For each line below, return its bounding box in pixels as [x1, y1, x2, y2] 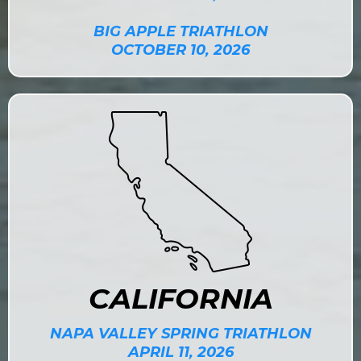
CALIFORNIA [88, 281, 273, 316]
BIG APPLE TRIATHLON [93, 23, 268, 40]
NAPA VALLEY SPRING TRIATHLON [49, 325, 312, 342]
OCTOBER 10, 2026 [111, 41, 250, 59]
